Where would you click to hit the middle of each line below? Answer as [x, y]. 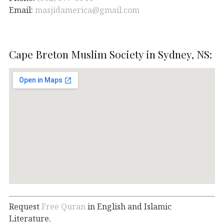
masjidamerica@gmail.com [87, 10]
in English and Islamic [128, 206]
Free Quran [63, 206]
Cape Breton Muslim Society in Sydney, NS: [110, 54]
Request [25, 206]
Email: [22, 10]
